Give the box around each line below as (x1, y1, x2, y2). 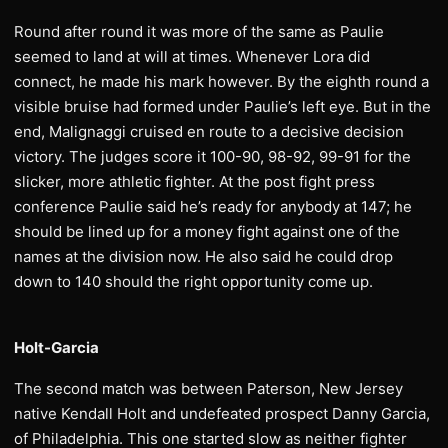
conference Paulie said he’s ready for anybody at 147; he (14, 197, 412, 216)
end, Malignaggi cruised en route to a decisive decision (14, 122, 404, 141)
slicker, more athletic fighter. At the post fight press (14, 172, 375, 191)
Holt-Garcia (14, 338, 99, 357)
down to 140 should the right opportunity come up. (14, 272, 373, 291)
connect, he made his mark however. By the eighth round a (14, 72, 429, 91)
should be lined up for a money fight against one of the (14, 222, 400, 241)
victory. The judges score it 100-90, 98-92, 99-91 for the (14, 147, 411, 166)
